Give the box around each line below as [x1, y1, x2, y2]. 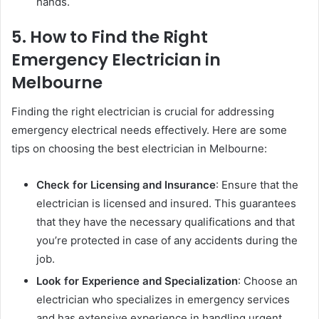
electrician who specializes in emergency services [36, 292, 290, 306]
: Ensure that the [216, 177, 298, 192]
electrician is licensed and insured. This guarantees [36, 196, 296, 210]
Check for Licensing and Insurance [36, 177, 216, 192]
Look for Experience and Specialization [36, 273, 238, 288]
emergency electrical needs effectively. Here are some [11, 122, 287, 137]
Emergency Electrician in [11, 48, 221, 72]
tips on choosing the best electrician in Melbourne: [11, 141, 267, 155]
